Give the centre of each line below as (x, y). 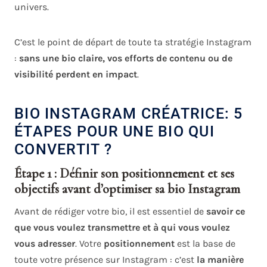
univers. (32, 7)
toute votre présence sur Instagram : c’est (105, 260)
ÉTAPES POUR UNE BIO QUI (114, 131)
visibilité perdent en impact (76, 74)
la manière (220, 260)
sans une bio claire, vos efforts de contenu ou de (126, 58)
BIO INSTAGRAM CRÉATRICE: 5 (129, 113)
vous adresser (45, 244)
